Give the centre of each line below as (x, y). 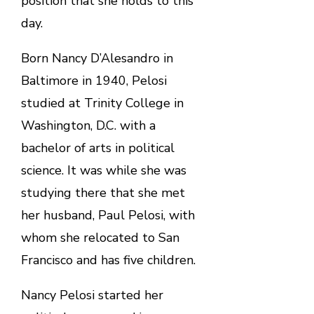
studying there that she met (103, 193)
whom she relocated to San (100, 238)
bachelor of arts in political (97, 148)
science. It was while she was (103, 171)
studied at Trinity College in (102, 103)
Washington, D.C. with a (88, 126)
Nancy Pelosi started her (92, 295)
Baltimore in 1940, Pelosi (94, 81)
